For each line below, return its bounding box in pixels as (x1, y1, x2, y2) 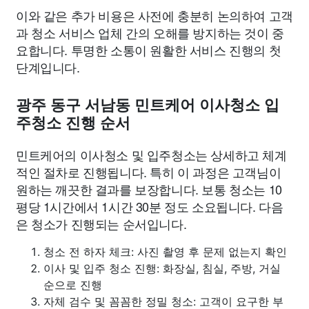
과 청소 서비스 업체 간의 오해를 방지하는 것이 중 (16, 23, 284, 41)
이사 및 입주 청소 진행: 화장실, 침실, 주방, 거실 (43, 261, 281, 275)
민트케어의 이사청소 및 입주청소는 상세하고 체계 (16, 145, 287, 163)
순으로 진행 (43, 277, 102, 292)
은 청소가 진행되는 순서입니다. (16, 214, 187, 232)
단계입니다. (16, 57, 80, 76)
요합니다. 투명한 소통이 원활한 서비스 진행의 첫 (16, 40, 281, 59)
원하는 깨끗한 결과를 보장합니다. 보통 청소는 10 (16, 179, 282, 198)
